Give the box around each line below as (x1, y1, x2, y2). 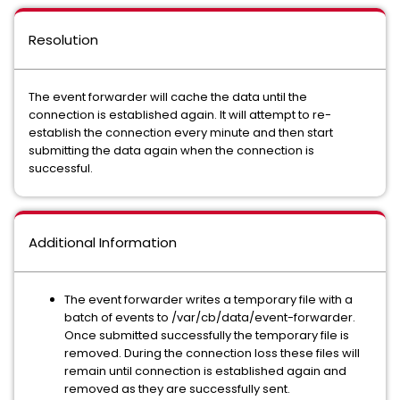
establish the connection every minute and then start (29, 124, 333, 141)
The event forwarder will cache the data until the (29, 88, 307, 105)
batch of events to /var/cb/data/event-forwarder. (64, 309, 355, 326)
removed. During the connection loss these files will (64, 345, 360, 362)
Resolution (29, 30, 98, 49)
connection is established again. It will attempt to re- (29, 106, 331, 123)
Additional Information (29, 233, 177, 252)
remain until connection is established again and (64, 362, 346, 379)
